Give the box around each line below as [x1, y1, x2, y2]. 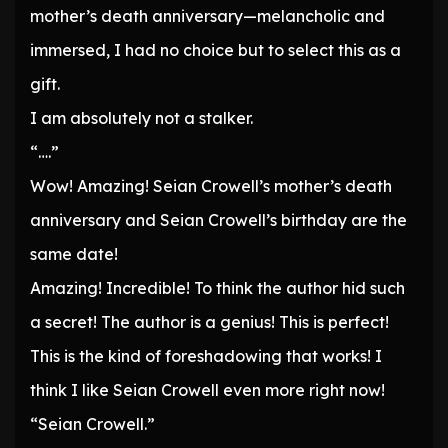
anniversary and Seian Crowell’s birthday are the [30, 210, 407, 231]
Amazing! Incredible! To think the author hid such [30, 278, 405, 299]
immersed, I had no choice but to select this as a [30, 40, 401, 61]
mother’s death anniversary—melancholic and [30, 6, 385, 27]
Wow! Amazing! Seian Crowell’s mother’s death [30, 176, 392, 197]
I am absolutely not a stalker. [30, 108, 253, 129]
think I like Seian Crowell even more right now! [30, 380, 385, 401]
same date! [30, 244, 118, 265]
